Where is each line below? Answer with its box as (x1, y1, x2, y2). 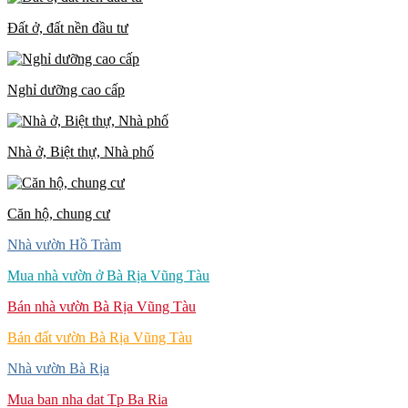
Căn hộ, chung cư (7, 205, 110, 221)
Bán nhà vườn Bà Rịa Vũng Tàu (7, 298, 196, 314)
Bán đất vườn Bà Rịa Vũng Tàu (7, 329, 192, 345)
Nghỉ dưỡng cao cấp (7, 81, 125, 97)
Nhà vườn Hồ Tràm (7, 236, 121, 252)
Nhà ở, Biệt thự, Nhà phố (7, 143, 154, 159)
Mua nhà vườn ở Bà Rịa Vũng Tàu (7, 267, 209, 283)
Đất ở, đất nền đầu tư (7, 19, 128, 36)
